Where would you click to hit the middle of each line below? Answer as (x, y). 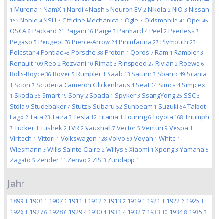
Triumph (197, 117)
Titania (109, 117)
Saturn (142, 74)
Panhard (131, 31)
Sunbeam (139, 106)
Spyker (126, 95)
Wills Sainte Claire (75, 149)
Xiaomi (140, 149)
